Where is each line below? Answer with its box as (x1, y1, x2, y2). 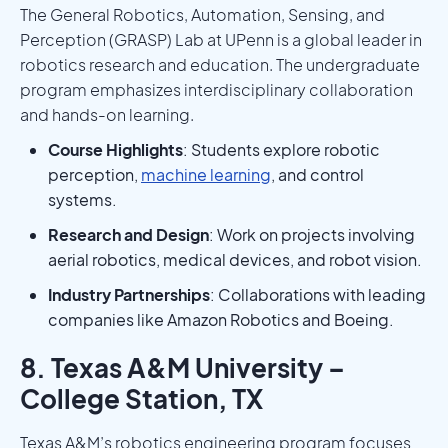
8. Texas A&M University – (20, 350, 345, 384)
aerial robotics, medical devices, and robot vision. (48, 248, 422, 270)
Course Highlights (48, 138, 183, 160)
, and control (271, 163, 364, 185)
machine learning (141, 163, 271, 185)
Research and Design (48, 223, 209, 245)
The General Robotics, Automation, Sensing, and (20, 3, 385, 25)
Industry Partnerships (48, 283, 210, 305)
